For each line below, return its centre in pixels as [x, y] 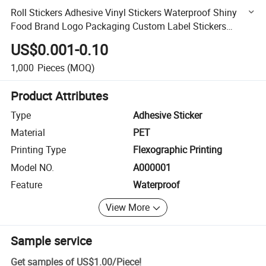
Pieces [51, 67]
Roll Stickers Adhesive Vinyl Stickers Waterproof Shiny [124, 12]
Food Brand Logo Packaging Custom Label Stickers [119, 26]
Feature [27, 185]
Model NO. [33, 167]
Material [28, 133]
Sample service [52, 240]
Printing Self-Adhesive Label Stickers [88, 39]
